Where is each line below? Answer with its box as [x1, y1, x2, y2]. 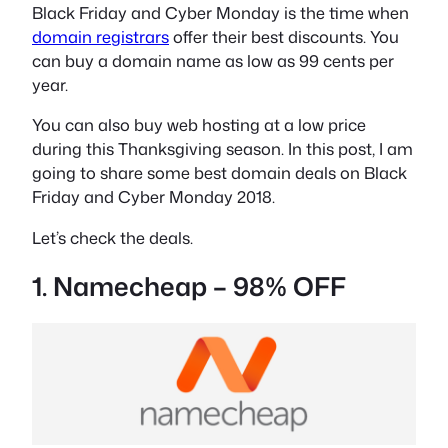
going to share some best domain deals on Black [32, 161, 407, 185]
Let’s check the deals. [32, 225, 193, 249]
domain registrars [32, 24, 169, 48]
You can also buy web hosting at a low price [32, 113, 366, 137]
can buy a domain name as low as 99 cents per [32, 48, 394, 72]
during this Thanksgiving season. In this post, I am [32, 137, 413, 161]
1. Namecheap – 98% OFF [32, 267, 346, 304]
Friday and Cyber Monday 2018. [32, 185, 275, 209]
